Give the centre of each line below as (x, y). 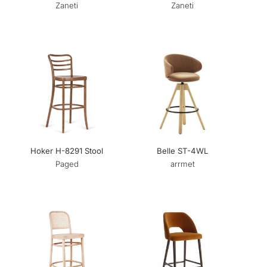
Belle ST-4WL (182, 150)
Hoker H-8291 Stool (67, 150)
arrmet (182, 164)
